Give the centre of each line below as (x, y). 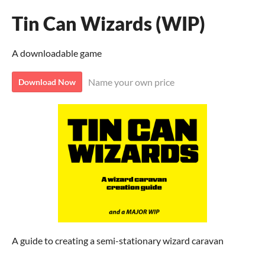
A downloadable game (57, 53)
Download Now (47, 82)
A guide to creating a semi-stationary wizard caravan (118, 240)
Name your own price (131, 82)
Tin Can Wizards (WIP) (109, 23)
